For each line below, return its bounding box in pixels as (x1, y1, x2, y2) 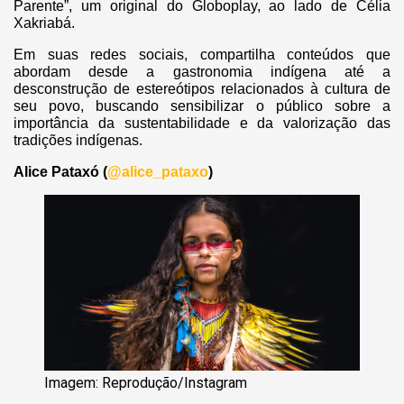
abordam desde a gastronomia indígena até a (14, 64, 390, 80)
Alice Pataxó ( (14, 164, 107, 180)
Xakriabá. (14, 15, 78, 32)
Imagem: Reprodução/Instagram (44, 374, 247, 392)
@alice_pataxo (107, 164, 208, 180)
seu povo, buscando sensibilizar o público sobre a (14, 98, 390, 115)
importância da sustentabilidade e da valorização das (14, 115, 390, 132)
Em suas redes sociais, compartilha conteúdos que (14, 47, 390, 63)
